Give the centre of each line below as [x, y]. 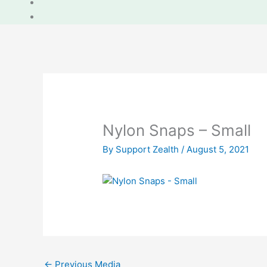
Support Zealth [149, 149]
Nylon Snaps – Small [177, 131]
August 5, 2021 [218, 149]
